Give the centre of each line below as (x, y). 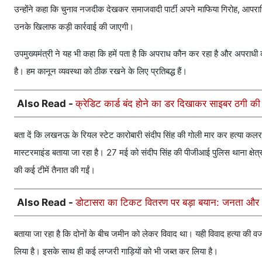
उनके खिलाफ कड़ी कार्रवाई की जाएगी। (74, 27)
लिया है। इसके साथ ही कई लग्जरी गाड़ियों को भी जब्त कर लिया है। (116, 251)
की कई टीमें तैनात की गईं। (55, 170)
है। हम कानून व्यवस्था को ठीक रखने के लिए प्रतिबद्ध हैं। (101, 71)
